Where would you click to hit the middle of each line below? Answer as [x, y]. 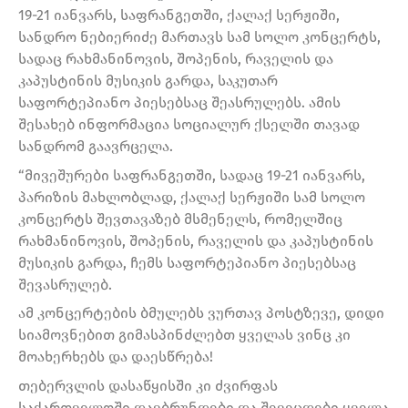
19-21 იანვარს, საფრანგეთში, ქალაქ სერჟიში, [179, 15]
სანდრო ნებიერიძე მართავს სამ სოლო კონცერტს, [199, 37]
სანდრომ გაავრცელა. [96, 147]
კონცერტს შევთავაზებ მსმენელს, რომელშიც [180, 219]
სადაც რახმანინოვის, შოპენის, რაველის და [176, 59]
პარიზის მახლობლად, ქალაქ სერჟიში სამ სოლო [192, 197]
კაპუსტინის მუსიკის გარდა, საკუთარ [148, 81]
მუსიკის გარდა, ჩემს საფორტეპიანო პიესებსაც [187, 262]
